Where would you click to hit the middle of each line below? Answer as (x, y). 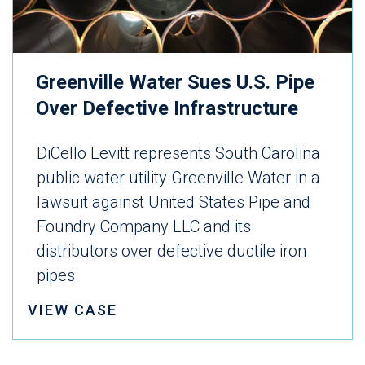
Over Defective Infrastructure (167, 109)
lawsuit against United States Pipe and (174, 202)
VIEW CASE (73, 310)
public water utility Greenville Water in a (178, 178)
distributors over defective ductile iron (172, 251)
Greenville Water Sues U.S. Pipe (175, 83)
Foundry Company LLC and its (144, 227)
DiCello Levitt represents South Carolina (178, 154)
